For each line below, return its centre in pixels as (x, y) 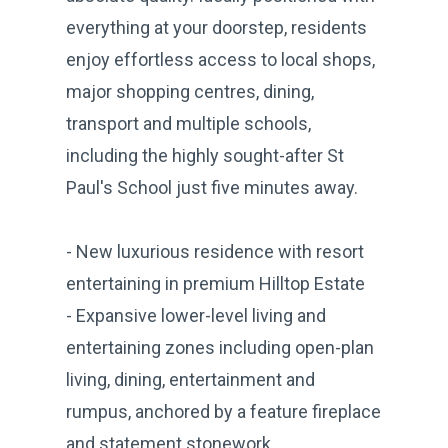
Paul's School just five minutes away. (212, 187)
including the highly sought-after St (205, 155)
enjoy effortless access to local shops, (220, 59)
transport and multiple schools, (188, 123)
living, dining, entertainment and (190, 379)
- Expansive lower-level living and (196, 315)
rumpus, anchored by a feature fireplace (223, 411)
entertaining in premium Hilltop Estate (215, 283)
